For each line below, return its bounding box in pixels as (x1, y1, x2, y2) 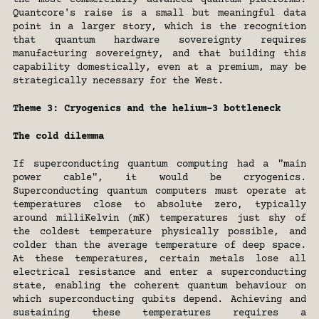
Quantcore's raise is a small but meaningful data (13, 8, 306, 20)
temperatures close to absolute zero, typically (13, 199, 306, 211)
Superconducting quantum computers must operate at (13, 186, 306, 198)
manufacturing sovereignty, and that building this (13, 48, 306, 61)
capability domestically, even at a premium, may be (13, 62, 306, 74)
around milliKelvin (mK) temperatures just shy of (13, 213, 306, 225)
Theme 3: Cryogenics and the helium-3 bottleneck (13, 103, 281, 115)
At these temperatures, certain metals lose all (13, 253, 306, 266)
